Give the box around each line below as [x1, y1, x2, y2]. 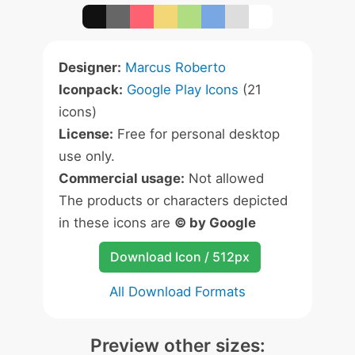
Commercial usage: [59, 170, 185, 186]
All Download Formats [109, 284, 246, 300]
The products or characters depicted [59, 193, 288, 208]
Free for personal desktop [113, 126, 280, 142]
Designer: [59, 59, 121, 75]
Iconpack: [59, 82, 123, 97]
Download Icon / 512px [109, 249, 250, 265]
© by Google [174, 215, 256, 231]
